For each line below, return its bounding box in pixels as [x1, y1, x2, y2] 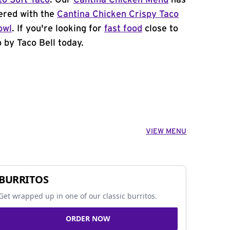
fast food [104, 24, 142, 33]
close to [142, 24, 178, 33]
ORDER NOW [66, 214, 110, 223]
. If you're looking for [12, 24, 104, 33]
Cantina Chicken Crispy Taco [57, 10, 179, 19]
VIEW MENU [146, 128, 186, 135]
